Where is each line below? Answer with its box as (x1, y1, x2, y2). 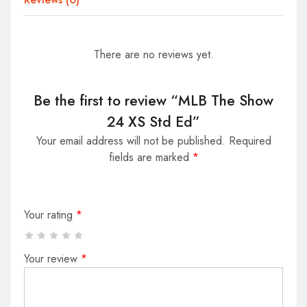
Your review (24, 251, 81, 267)
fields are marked (108, 149, 193, 166)
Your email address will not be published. (36, 133, 225, 149)
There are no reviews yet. (93, 47, 214, 63)
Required (228, 133, 271, 149)
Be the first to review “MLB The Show (34, 90, 273, 112)
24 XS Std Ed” (107, 112, 200, 133)
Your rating (24, 207, 76, 223)
